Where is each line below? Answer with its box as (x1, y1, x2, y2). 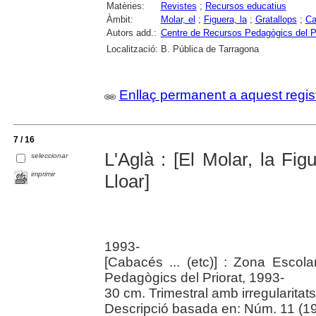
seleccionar (31, 152, 68, 160)
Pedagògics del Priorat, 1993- (104, 269, 284, 285)
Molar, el (160, 13, 195, 25)
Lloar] (104, 170, 150, 192)
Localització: (106, 43, 158, 54)
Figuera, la (203, 13, 247, 25)
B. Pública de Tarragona (160, 43, 259, 54)
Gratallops (255, 13, 297, 25)
